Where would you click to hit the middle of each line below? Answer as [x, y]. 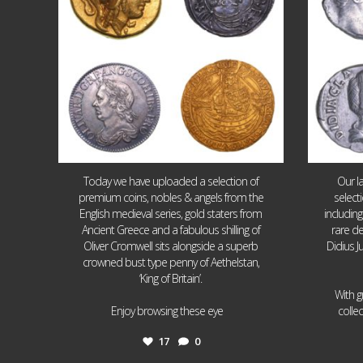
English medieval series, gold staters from [171, 214]
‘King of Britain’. [171, 279]
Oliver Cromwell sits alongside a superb [171, 246]
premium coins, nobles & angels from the [171, 198]
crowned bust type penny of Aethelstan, [171, 263]
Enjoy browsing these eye [167, 311]
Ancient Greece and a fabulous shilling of [171, 230]
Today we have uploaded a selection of [171, 181]
